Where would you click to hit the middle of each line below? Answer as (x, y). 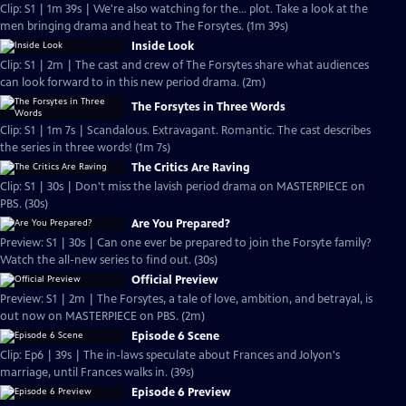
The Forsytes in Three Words (208, 107)
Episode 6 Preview (181, 392)
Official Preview (175, 280)
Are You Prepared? (181, 224)
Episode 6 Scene (175, 336)
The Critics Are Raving (191, 168)
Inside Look (163, 46)
